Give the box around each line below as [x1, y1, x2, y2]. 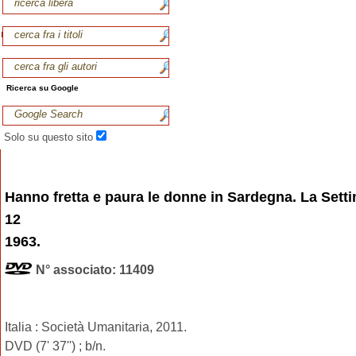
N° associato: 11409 [36, 262, 154, 277]
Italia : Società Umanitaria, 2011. [5, 319, 187, 334]
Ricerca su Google [6, 83, 79, 92]
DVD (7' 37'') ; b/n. [5, 339, 106, 353]
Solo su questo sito [4, 130, 96, 143]
